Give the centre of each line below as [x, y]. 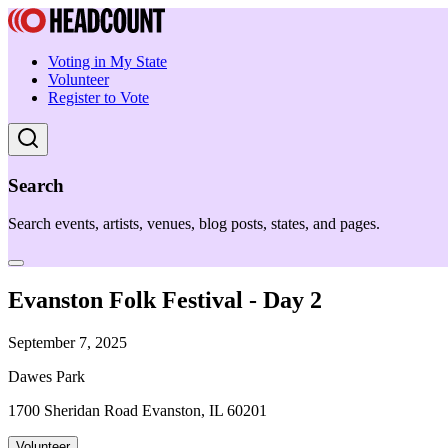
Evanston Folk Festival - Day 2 [165, 300]
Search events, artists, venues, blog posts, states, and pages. [194, 224]
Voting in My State [107, 61]
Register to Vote [98, 97]
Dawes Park [46, 377]
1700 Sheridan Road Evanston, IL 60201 [137, 411]
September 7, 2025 [67, 343]
